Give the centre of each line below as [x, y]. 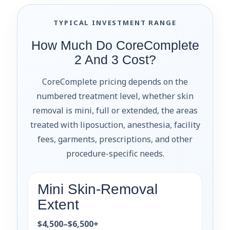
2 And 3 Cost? [115, 60]
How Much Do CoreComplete [115, 45]
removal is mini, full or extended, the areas [115, 110]
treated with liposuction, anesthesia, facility [115, 124]
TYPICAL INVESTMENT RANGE [115, 22]
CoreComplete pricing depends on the [115, 81]
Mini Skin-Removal [98, 189]
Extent [58, 204]
